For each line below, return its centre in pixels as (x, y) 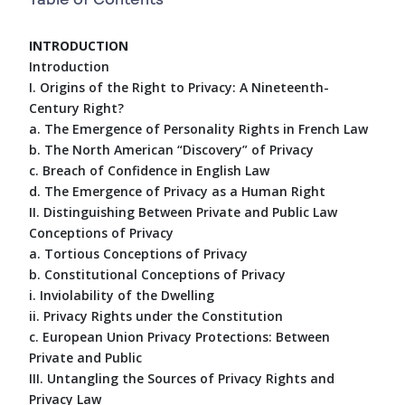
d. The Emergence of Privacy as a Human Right (177, 191)
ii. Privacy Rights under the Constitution (156, 316)
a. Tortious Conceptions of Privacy (138, 253)
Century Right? (76, 108)
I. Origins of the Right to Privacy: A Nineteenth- (179, 87)
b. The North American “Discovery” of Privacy (171, 149)
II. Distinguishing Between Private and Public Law (183, 212)
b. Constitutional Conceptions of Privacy (157, 274)
